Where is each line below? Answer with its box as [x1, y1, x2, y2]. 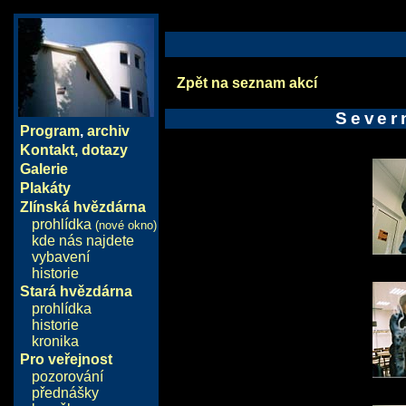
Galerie [19, 161, 68, 177]
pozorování [32, 369, 103, 384]
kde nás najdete [32, 233, 134, 248]
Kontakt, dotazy [19, 142, 128, 158]
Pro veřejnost [19, 352, 112, 367]
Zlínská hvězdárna [19, 199, 146, 215]
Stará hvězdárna [19, 284, 132, 299]
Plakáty [19, 180, 71, 196]
